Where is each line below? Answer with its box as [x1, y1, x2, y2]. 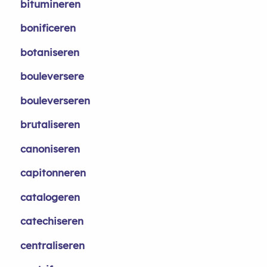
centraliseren [20, 238, 85, 252]
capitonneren [20, 166, 86, 179]
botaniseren [20, 45, 79, 58]
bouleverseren [20, 94, 90, 107]
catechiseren [20, 215, 83, 227]
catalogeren [20, 190, 80, 203]
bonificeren [20, 21, 76, 34]
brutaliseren [20, 118, 80, 131]
